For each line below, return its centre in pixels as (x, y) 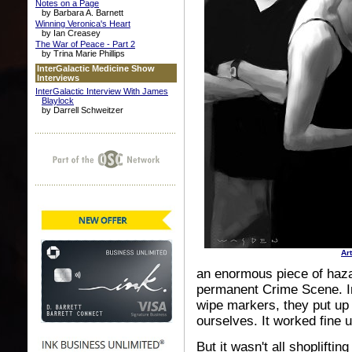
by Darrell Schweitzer (82, 110)
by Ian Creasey (71, 33)
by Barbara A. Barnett (82, 13)
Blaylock (58, 101)
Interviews (58, 78)
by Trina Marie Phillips (83, 53)
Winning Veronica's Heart (83, 24)
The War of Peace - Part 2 (85, 44)
